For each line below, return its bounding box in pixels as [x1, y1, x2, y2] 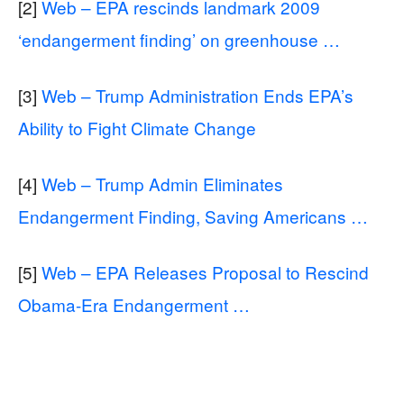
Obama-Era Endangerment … [18, 291, 250, 317]
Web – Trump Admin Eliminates [41, 170, 283, 196]
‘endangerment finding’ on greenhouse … [18, 26, 340, 51]
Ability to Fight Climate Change [18, 115, 256, 140]
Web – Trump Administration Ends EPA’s [41, 82, 353, 107]
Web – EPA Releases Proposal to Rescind [41, 259, 369, 284]
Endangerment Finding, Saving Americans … [18, 203, 368, 228]
